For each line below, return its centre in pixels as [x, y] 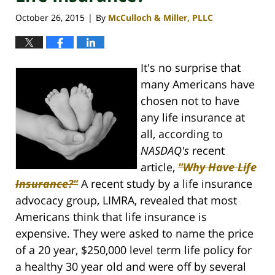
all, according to [182, 134]
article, [159, 167]
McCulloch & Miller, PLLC [161, 18]
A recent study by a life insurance [165, 184]
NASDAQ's [166, 151]
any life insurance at [193, 118]
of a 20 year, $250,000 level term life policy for [134, 250]
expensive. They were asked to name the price [134, 234]
